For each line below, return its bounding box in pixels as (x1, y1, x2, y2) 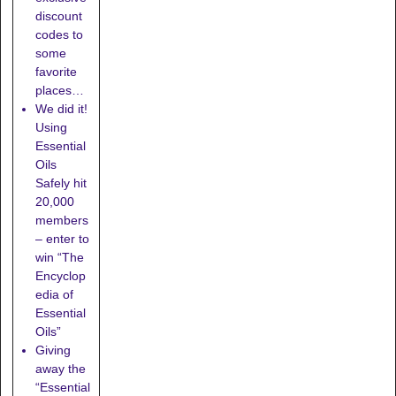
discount (34, 8, 82, 23)
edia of (34, 286, 73, 301)
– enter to (34, 231, 89, 246)
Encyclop (34, 268, 86, 283)
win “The (34, 249, 84, 264)
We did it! (34, 101, 88, 116)
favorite (34, 64, 77, 79)
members (34, 212, 88, 227)
